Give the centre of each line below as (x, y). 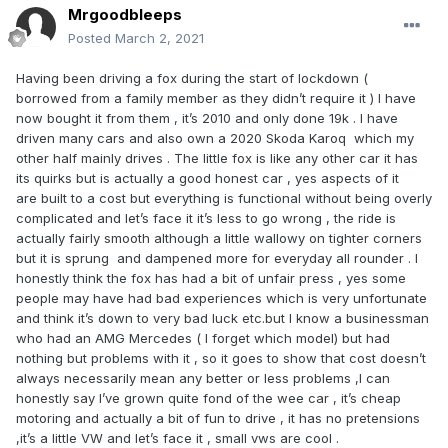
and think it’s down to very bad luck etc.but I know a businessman (222, 318)
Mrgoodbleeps (125, 15)
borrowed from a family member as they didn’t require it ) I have (216, 98)
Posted (91, 38)
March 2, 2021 (159, 38)
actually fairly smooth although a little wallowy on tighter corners (219, 238)
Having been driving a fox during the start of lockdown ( (192, 78)
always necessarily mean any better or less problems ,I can (203, 378)
